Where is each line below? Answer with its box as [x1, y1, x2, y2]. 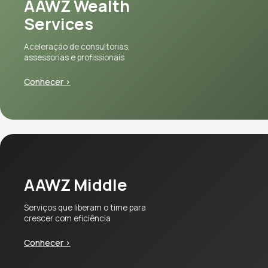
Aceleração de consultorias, [24, 41, 130, 52]
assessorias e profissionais [24, 51, 124, 63]
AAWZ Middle [24, 173, 127, 196]
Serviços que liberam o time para [24, 202, 146, 213]
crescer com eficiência [24, 212, 111, 224]
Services [24, 12, 93, 35]
